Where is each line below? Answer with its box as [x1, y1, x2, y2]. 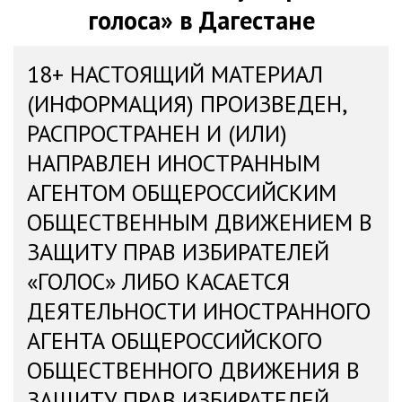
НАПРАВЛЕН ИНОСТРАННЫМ [27, 148, 320, 178]
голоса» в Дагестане [87, 4, 315, 37]
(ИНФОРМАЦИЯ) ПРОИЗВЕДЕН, [27, 89, 347, 118]
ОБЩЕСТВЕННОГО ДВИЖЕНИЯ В [27, 355, 360, 385]
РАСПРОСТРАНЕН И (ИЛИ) [27, 118, 287, 148]
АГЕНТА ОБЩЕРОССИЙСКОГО [27, 326, 322, 355]
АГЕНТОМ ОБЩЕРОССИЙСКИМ [27, 178, 336, 207]
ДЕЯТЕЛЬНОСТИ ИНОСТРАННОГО [27, 296, 371, 326]
